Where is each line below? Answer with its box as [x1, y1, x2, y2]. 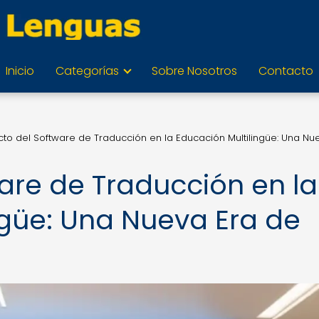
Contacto [258, 63, 313, 79]
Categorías [56, 63, 119, 79]
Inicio [6, 63, 34, 79]
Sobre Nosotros [152, 63, 237, 79]
